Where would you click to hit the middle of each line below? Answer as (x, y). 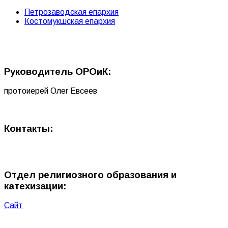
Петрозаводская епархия (72, 12)
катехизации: (35, 186)
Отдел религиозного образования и (90, 175)
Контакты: (29, 129)
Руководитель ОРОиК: (59, 71)
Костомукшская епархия (70, 21)
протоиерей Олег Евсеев (51, 91)
